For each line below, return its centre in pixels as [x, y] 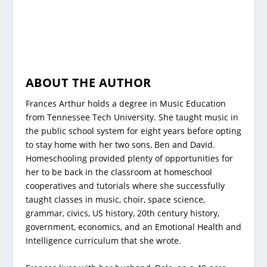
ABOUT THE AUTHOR [88, 83]
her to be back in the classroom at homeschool [119, 172]
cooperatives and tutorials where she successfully [125, 186]
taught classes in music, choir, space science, [115, 200]
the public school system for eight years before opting [133, 131]
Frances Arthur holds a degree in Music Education [125, 104]
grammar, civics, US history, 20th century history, [122, 213]
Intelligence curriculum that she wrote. [103, 241]
